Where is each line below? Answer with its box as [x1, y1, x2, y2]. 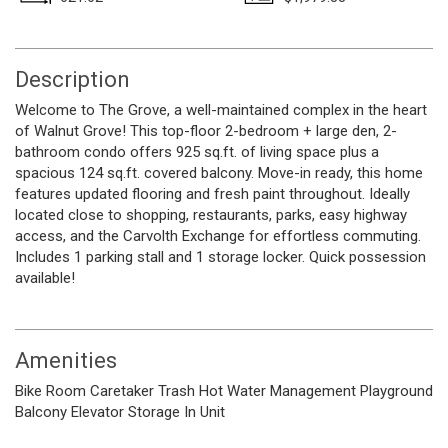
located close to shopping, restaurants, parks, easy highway [15, 206, 407, 224]
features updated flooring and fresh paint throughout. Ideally [15, 185, 410, 203]
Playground [360, 382, 433, 400]
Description [15, 67, 130, 92]
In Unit [184, 403, 225, 421]
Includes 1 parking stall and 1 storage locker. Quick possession [15, 248, 426, 266]
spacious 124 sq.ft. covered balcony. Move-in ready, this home [15, 164, 423, 182]
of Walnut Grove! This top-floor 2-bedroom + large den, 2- [15, 122, 397, 140]
